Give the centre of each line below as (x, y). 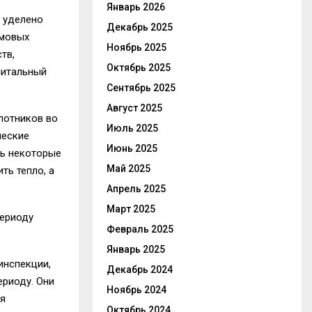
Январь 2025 (136, 249)
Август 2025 (134, 108)
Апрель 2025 (136, 189)
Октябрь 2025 (139, 68)
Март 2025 (131, 209)
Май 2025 (128, 169)
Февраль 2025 (140, 229)
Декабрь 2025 (140, 27)
